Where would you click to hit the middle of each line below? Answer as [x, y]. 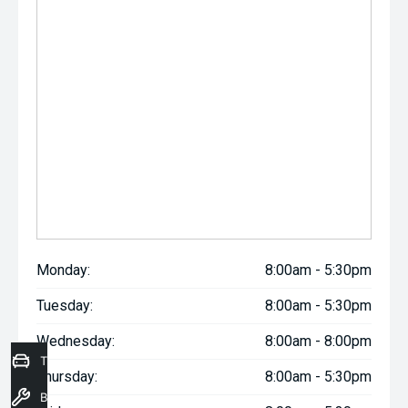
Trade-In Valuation [92, 361]
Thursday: [67, 377]
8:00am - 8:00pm [318, 341]
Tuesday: [65, 306]
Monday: [63, 270]
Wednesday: [76, 341]
